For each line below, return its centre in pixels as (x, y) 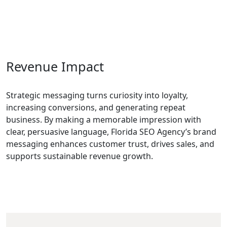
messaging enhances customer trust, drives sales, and (110, 144)
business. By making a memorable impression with (104, 120)
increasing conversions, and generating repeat (96, 107)
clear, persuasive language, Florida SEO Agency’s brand (111, 132)
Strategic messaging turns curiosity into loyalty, (97, 95)
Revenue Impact (55, 66)
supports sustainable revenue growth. (80, 156)
